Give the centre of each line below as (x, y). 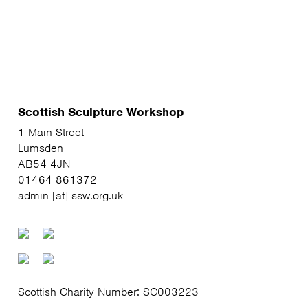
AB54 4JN (44, 164)
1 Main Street (51, 132)
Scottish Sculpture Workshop (101, 112)
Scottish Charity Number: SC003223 (108, 291)
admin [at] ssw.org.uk (70, 195)
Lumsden (40, 148)
